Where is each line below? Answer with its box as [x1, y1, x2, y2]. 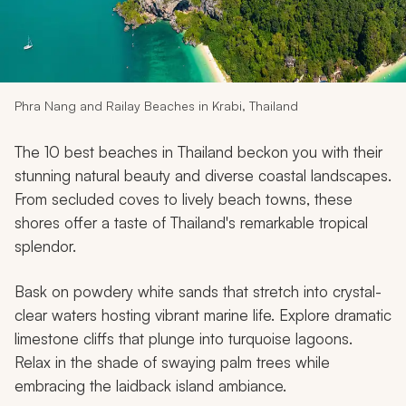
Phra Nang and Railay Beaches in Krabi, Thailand [14, 97, 298, 113]
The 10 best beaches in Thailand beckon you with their [14, 141, 382, 161]
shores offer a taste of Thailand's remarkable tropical [14, 212, 368, 232]
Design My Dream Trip [119, 43, 287, 63]
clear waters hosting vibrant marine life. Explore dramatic [14, 304, 391, 324]
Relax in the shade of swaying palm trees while [14, 352, 330, 372]
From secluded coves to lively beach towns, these [14, 188, 353, 208]
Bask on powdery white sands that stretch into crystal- [14, 281, 382, 301]
